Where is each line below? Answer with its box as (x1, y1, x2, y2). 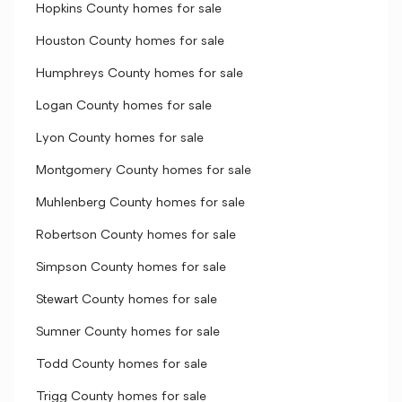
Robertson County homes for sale (36, 229, 236, 242)
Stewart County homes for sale (36, 293, 217, 307)
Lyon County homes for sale (36, 132, 204, 145)
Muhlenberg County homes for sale (36, 197, 245, 210)
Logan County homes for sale (36, 100, 212, 113)
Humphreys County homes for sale (36, 67, 243, 81)
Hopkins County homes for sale (36, 3, 222, 16)
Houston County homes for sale (36, 35, 224, 48)
